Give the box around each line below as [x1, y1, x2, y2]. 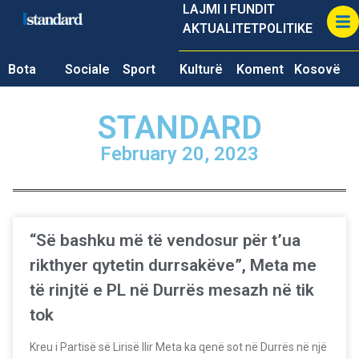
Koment [236, 62, 284, 77]
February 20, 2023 [100, 143, 259, 165]
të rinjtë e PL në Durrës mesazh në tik [30, 280, 314, 300]
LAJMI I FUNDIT [182, 2, 275, 17]
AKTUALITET [182, 21, 259, 36]
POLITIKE [258, 21, 313, 36]
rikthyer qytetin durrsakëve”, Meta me [30, 256, 317, 275]
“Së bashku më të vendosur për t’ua [30, 231, 301, 250]
